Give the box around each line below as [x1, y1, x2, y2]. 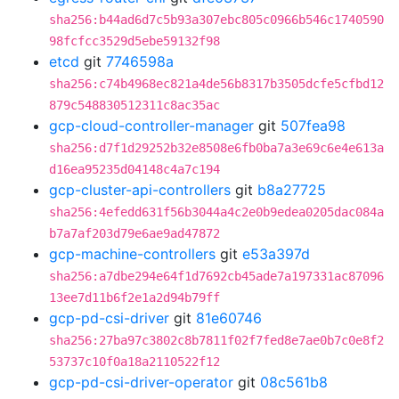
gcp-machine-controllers [49, 245, 216, 263]
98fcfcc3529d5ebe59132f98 [49, 34, 220, 48]
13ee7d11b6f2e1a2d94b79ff [49, 290, 220, 305]
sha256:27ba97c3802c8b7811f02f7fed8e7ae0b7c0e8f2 [49, 333, 384, 347]
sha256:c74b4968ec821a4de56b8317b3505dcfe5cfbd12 [49, 77, 384, 91]
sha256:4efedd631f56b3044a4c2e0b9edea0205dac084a [49, 205, 384, 219]
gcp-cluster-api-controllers [49, 181, 231, 199]
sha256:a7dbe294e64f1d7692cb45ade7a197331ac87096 [49, 269, 384, 283]
